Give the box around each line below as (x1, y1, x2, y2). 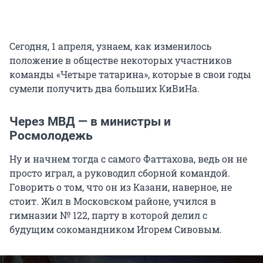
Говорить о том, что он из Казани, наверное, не (9, 181, 232, 194)
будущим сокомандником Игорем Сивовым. (9, 223, 222, 236)
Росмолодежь (9, 129, 93, 143)
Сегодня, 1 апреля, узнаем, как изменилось (9, 40, 211, 53)
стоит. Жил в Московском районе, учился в (9, 195, 216, 208)
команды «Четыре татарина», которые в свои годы (9, 68, 251, 81)
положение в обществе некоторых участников (9, 54, 232, 67)
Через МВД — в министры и (9, 114, 171, 129)
